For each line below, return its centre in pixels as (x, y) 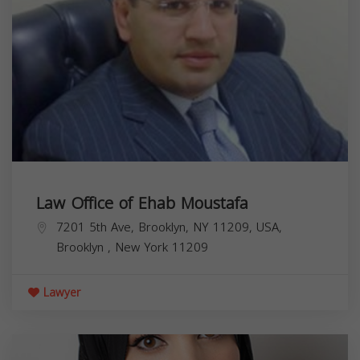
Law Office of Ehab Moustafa (142, 203)
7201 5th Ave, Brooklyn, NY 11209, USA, (169, 227)
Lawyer (60, 292)
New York (143, 247)
